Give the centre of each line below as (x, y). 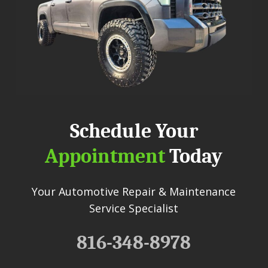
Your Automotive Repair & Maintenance (134, 192)
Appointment (105, 156)
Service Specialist (134, 208)
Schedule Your (134, 131)
